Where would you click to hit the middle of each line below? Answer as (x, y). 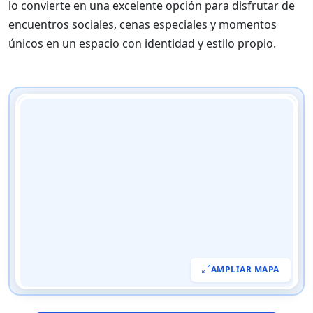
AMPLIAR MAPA (245, 269)
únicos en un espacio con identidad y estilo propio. (142, 43)
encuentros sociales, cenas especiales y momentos (143, 24)
